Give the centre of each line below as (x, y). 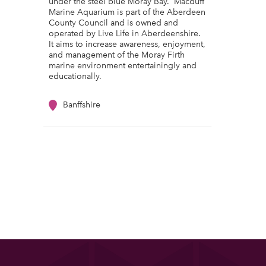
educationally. (75, 76)
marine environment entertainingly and (123, 66)
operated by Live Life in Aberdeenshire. (125, 34)
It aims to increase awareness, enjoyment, (127, 44)
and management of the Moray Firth (117, 55)
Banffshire (82, 105)
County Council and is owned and (113, 23)
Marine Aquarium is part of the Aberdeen (127, 12)
